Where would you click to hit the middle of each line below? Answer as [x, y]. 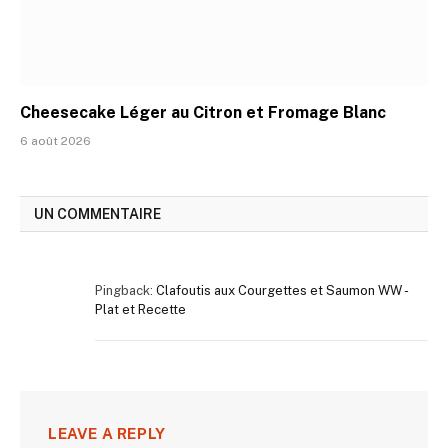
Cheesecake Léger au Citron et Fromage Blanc [203, 112]
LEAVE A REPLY [107, 433]
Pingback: [125, 290]
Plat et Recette [140, 309]
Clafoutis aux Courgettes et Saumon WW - [281, 290]
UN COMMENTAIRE [97, 213]
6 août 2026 [55, 140]
